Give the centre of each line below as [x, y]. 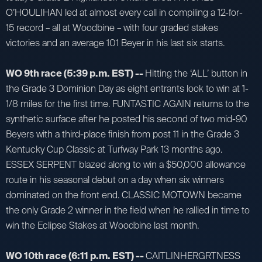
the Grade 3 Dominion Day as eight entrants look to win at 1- [127, 88]
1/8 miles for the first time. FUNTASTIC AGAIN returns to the [127, 104]
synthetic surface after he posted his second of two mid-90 [127, 119]
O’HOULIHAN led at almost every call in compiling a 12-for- [124, 12]
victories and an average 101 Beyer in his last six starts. [115, 43]
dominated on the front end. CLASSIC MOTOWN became [124, 195]
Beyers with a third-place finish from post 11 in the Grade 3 [123, 134]
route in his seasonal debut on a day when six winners [115, 180]
